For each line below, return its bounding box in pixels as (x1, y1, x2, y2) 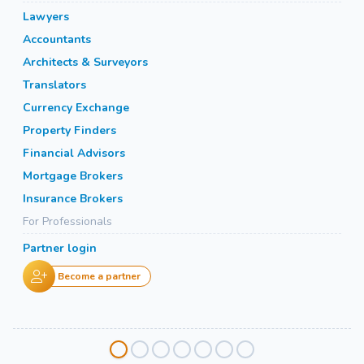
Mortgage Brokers (23, 168, 123, 184)
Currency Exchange (23, 100, 129, 116)
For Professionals (23, 214, 112, 230)
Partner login (23, 240, 97, 257)
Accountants (23, 32, 91, 48)
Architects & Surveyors (23, 54, 148, 71)
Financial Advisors (23, 145, 125, 162)
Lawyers (23, 9, 69, 25)
